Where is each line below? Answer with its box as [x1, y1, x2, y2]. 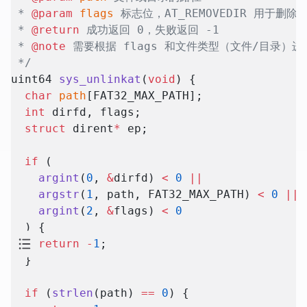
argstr [11, 188, 79, 201]
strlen [52, 286, 93, 300]
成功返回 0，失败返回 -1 [79, 23, 219, 37]
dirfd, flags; [45, 106, 141, 119]
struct [11, 122, 66, 136]
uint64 [11, 73, 59, 86]
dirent [66, 122, 114, 136]
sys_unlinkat [59, 73, 141, 86]
